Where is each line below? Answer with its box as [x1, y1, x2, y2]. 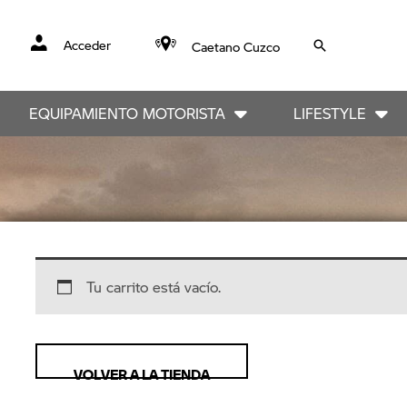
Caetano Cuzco [191, 37, 280, 55]
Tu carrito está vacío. [86, 275, 221, 297]
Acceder [64, 35, 111, 54]
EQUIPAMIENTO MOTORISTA [29, 102, 225, 124]
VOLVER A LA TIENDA [74, 363, 210, 384]
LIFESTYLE [293, 102, 366, 124]
